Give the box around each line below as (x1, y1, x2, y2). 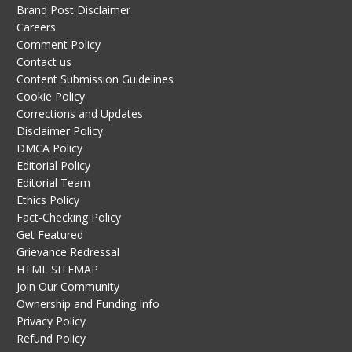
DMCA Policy (16, 140, 82, 156)
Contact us (16, 53, 71, 69)
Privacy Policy (16, 313, 86, 328)
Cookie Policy (16, 88, 85, 104)
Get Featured (16, 226, 83, 242)
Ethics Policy (16, 192, 79, 207)
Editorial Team (16, 174, 90, 190)
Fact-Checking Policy (16, 209, 121, 225)
